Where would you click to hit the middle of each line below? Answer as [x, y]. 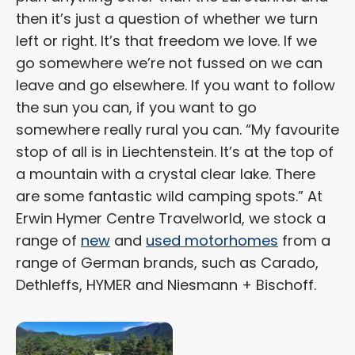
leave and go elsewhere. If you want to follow [176, 86]
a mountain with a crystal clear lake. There [166, 174]
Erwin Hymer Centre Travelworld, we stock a [171, 219]
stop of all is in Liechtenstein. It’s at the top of [175, 152]
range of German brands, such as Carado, [167, 263]
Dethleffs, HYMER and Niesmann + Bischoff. [166, 285]
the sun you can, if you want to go [136, 108]
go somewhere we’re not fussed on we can [169, 63]
